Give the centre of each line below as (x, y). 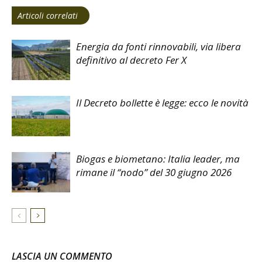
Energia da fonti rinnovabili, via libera (158, 46)
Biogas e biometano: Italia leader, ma (158, 159)
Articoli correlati (48, 15)
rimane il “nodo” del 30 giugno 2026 (154, 172)
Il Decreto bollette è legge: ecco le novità (162, 103)
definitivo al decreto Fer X (131, 60)
